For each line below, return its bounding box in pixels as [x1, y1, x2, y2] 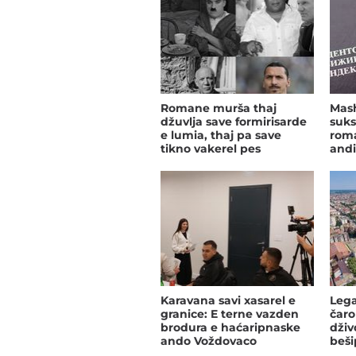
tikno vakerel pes [161, 141, 261, 157]
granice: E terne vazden [161, 307, 299, 322]
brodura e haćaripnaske [161, 320, 300, 335]
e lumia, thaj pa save [161, 128, 281, 143]
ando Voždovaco [161, 334, 257, 349]
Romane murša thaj [161, 101, 277, 116]
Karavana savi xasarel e [161, 293, 296, 308]
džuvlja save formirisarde [161, 114, 307, 130]
